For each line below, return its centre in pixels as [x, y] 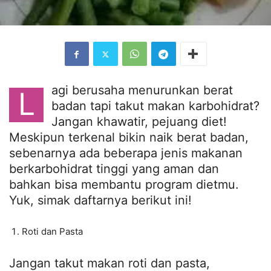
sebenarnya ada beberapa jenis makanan [126, 153]
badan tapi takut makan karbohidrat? [155, 106]
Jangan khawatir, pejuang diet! [139, 122]
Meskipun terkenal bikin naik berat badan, [129, 138]
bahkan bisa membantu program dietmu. [124, 185]
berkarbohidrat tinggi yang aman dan [114, 169]
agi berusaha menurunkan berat [142, 90]
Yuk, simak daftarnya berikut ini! [100, 201]
